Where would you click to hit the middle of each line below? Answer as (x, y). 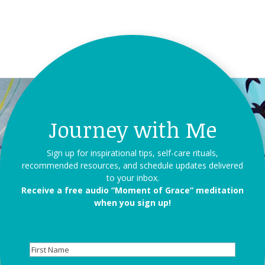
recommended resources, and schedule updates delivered (132, 165)
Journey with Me (132, 129)
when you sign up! (132, 202)
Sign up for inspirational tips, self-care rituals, (132, 153)
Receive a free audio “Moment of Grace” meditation (132, 190)
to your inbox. (132, 177)
